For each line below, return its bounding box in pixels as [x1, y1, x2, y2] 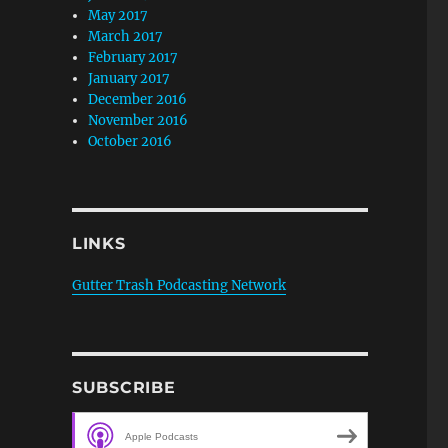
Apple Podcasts [124, 430, 198, 442]
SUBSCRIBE [71, 378, 176, 397]
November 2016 [88, 112, 189, 129]
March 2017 [88, 28, 164, 45]
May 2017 [88, 7, 149, 24]
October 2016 [88, 133, 173, 150]
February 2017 [88, 49, 179, 66]
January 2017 [88, 70, 171, 87]
